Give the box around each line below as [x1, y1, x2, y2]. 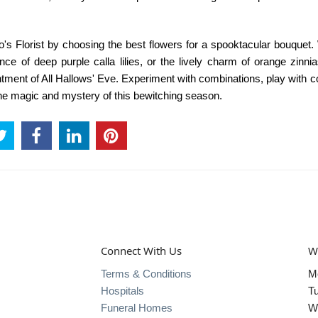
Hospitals [100, 285, 144, 297]
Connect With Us [100, 243, 182, 258]
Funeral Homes [100, 302, 172, 314]
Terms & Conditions [100, 268, 192, 280]
